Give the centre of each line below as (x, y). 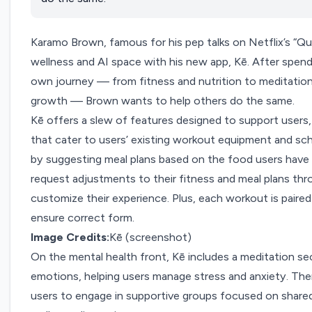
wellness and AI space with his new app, (133, 62)
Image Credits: (70, 237)
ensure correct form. (84, 218)
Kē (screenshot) (151, 237)
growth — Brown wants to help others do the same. (164, 101)
